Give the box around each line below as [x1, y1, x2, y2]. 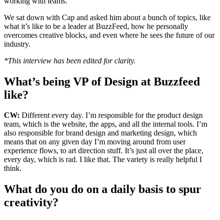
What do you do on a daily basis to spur [4, 183, 201, 196]
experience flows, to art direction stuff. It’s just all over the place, [4, 146, 203, 155]
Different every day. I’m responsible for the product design [20, 111, 203, 120]
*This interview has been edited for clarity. [4, 56, 136, 65]
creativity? [4, 196, 58, 209]
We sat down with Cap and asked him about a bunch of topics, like [4, 13, 211, 22]
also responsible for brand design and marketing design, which [4, 129, 197, 137]
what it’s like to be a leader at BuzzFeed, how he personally [4, 22, 188, 30]
